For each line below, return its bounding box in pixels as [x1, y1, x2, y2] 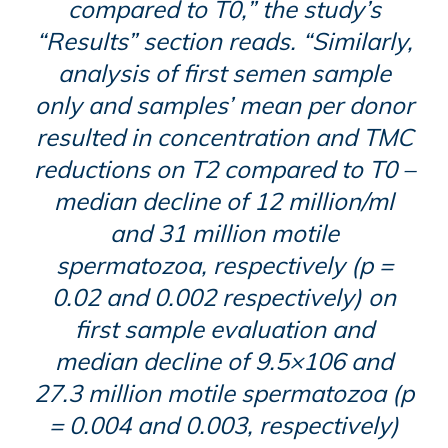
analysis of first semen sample [57, 58, 391, 89]
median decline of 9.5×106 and [55, 346, 393, 377]
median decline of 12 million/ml [54, 186, 394, 217]
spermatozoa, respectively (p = [55, 250, 393, 281]
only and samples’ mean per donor [34, 90, 414, 121]
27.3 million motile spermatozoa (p [34, 378, 414, 409]
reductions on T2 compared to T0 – [33, 154, 415, 185]
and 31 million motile [109, 218, 339, 249]
